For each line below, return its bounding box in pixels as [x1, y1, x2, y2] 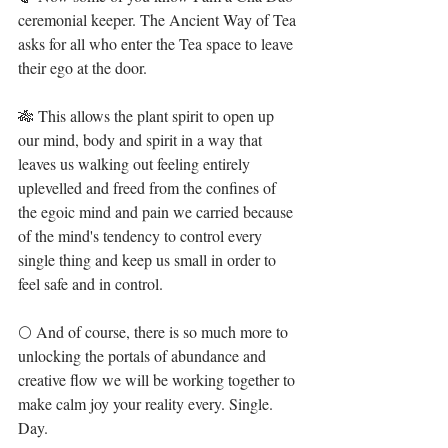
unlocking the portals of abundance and [18, 345, 270, 366]
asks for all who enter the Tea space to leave [18, 33, 297, 54]
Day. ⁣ [18, 417, 52, 438]
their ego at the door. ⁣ [18, 57, 151, 78]
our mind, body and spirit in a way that [18, 129, 266, 150]
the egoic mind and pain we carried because [18, 201, 297, 222]
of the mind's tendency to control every [18, 225, 266, 246]
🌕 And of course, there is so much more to [18, 321, 292, 342]
